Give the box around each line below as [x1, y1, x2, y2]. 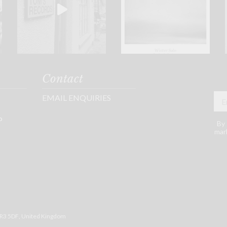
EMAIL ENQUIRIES [42, 93, 111, 103]
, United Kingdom [19, 212, 66, 220]
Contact [42, 72, 83, 86]
